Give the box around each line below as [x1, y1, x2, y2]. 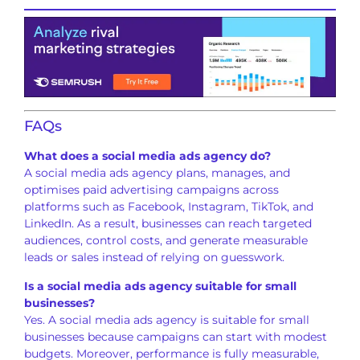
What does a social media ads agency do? [24, 149, 271, 164]
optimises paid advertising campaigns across [24, 182, 279, 198]
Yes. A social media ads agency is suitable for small [24, 312, 309, 327]
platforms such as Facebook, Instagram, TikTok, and [24, 199, 313, 215]
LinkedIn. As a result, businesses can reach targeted [24, 216, 312, 231]
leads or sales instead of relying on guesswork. [24, 250, 284, 265]
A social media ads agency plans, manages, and [24, 166, 290, 181]
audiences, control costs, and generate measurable [24, 233, 308, 248]
